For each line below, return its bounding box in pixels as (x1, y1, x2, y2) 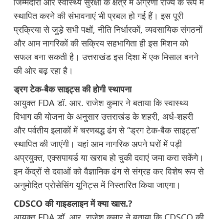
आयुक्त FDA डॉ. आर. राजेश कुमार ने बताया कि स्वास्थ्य (13, 97, 188, 109)
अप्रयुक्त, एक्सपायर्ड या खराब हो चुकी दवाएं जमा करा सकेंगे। (13, 152, 204, 164)
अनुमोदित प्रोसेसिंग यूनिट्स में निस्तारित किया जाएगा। (13, 179, 181, 191)
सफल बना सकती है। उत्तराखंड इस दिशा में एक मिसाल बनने (13, 51, 198, 63)
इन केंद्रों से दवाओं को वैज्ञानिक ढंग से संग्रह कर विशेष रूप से (13, 165, 204, 177)
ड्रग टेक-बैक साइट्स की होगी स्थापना (13, 83, 131, 95)
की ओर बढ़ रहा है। (13, 65, 73, 77)
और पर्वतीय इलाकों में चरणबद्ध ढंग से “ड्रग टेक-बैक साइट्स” (13, 124, 199, 136)
